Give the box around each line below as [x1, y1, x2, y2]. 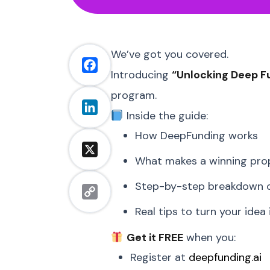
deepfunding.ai [189, 250, 262, 265]
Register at [130, 250, 186, 265]
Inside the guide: [123, 108, 208, 123]
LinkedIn [89, 108, 125, 121]
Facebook [89, 66, 133, 79]
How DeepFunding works [135, 128, 258, 143]
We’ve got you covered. [111, 47, 228, 61]
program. [111, 88, 157, 102]
